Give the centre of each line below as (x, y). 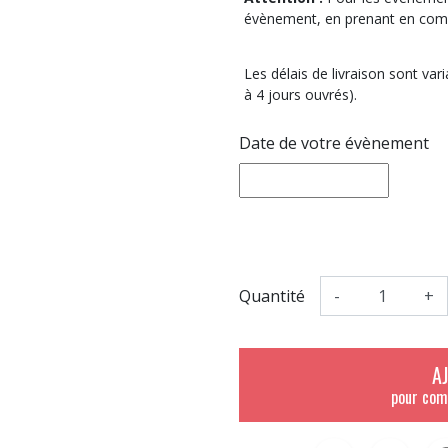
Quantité (272, 295)
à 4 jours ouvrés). (300, 94)
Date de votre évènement (334, 142)
